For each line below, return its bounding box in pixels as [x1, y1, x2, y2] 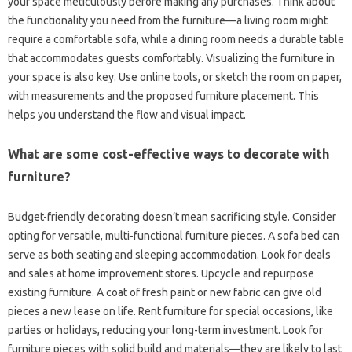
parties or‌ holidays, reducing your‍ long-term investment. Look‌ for [8, 323, 323, 336]
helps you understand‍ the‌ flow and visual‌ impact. [8, 108, 246, 121]
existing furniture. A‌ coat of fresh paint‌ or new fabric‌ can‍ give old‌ [8, 285, 321, 299]
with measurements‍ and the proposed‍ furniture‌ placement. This [8, 89, 319, 102]
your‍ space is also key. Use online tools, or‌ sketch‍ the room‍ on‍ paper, [8, 70, 342, 83]
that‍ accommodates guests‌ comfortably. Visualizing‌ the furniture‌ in [8, 51, 335, 64]
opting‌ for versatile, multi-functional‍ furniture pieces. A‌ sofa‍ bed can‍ [8, 229, 339, 242]
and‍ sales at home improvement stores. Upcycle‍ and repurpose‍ [8, 266, 314, 280]
